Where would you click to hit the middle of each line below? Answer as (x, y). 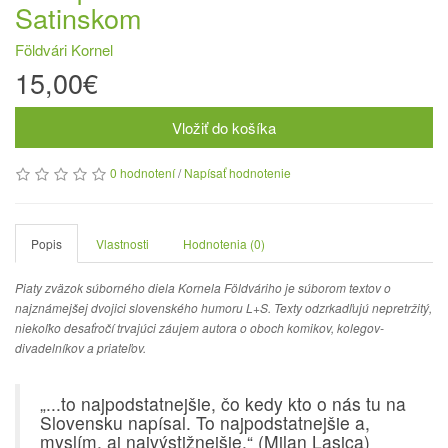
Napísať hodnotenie (237, 172)
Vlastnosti (122, 243)
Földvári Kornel (64, 49)
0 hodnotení (142, 172)
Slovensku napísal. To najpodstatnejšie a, (205, 422)
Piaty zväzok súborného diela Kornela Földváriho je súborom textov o (203, 287)
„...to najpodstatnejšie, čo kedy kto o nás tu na (223, 403)
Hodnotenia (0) (224, 243)
